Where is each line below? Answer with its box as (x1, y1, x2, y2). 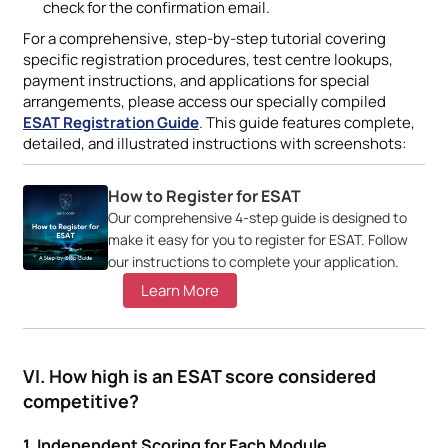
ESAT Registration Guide (23, 111, 199, 133)
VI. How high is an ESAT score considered (23, 363, 376, 388)
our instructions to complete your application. (108, 251, 399, 271)
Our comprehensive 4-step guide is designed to (108, 207, 407, 227)
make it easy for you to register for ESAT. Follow (108, 229, 408, 249)
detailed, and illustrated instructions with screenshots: (23, 132, 406, 154)
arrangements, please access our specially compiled (23, 90, 386, 112)
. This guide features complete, (199, 111, 415, 133)
